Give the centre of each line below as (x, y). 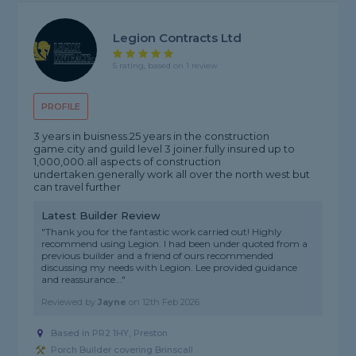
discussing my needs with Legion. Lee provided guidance (170, 268)
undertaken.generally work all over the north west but (172, 174)
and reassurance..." (84, 280)
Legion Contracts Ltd (178, 37)
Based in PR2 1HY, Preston (110, 333)
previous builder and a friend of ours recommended (158, 256)
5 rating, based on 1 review (166, 65)
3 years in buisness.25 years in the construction (152, 136)
